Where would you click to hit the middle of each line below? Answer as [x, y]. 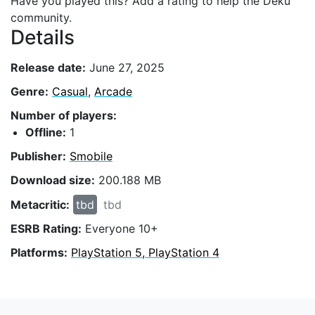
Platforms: [39, 252]
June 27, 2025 [125, 67]
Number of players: [64, 115]
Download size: [53, 180]
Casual [70, 91]
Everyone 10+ [120, 228]
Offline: [46, 132]
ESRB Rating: [46, 228]
